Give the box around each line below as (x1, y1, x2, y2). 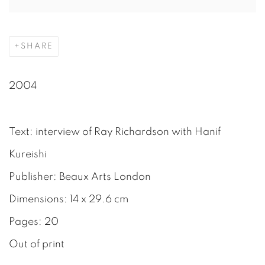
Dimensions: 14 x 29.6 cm (9, 193, 128, 205)
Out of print (9, 238, 64, 250)
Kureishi (9, 148, 47, 160)
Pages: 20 (9, 216, 59, 227)
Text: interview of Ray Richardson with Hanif (9, 126, 221, 137)
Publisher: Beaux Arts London (9, 171, 151, 182)
